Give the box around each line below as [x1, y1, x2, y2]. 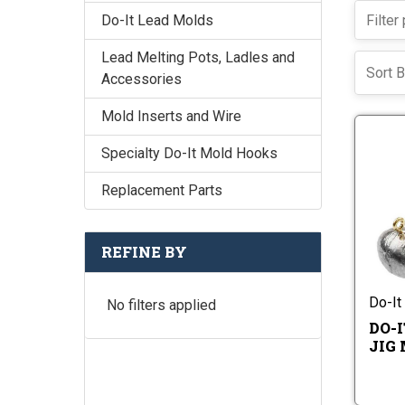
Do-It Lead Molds [101, 12, 213, 30]
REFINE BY [101, 242, 187, 262]
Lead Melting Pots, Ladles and [101, 49, 295, 67]
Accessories [101, 71, 182, 89]
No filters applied [107, 297, 216, 315]
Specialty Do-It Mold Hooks [101, 145, 278, 163]
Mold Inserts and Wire [101, 108, 241, 126]
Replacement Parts [101, 182, 222, 200]
